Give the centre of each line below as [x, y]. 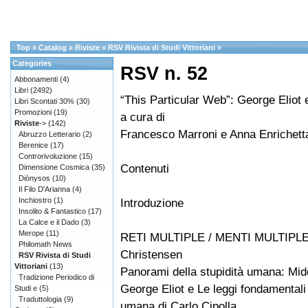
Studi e [26, 288]
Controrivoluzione [48, 156]
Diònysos [34, 178]
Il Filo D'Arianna [44, 189]
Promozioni [33, 112]
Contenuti [145, 169]
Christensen [151, 255]
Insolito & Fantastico [52, 211]
